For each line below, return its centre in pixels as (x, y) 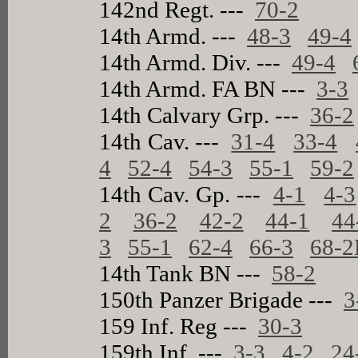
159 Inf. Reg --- (179, 326)
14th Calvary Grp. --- (205, 115)
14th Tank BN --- (186, 273)
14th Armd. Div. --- (196, 62)
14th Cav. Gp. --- (186, 194)
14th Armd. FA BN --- (208, 88)
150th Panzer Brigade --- (222, 299)
